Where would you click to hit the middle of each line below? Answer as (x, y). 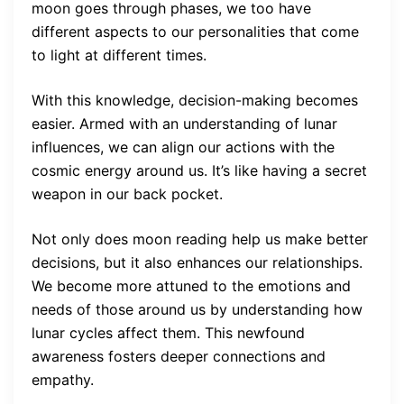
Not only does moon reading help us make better (200, 239)
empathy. (63, 379)
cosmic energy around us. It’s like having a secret (199, 170)
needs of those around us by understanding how (197, 309)
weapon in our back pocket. (127, 193)
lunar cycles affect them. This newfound (168, 332)
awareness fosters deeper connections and (179, 356)
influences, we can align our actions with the (183, 147)
